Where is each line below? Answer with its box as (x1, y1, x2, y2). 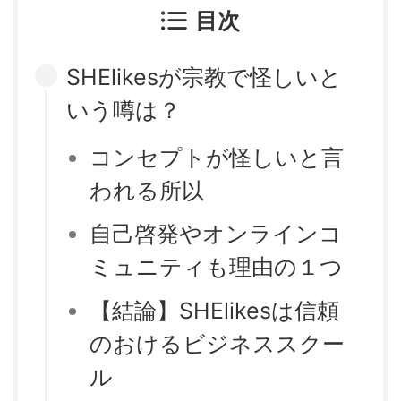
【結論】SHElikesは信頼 (90, 296, 339, 324)
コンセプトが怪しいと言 (90, 143, 344, 171)
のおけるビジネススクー (90, 329, 345, 357)
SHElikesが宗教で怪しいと (66, 64, 342, 90)
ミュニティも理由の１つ (90, 253, 343, 281)
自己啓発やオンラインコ (90, 220, 342, 248)
